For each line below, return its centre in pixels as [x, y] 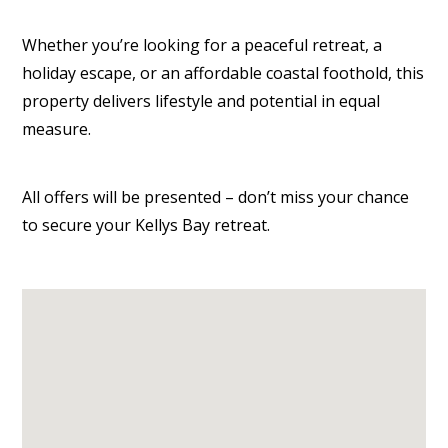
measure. [57, 129]
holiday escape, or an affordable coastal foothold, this [223, 73]
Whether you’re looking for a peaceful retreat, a [202, 45]
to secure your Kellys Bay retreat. [146, 225]
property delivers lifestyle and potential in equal [201, 101]
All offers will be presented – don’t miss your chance [216, 197]
